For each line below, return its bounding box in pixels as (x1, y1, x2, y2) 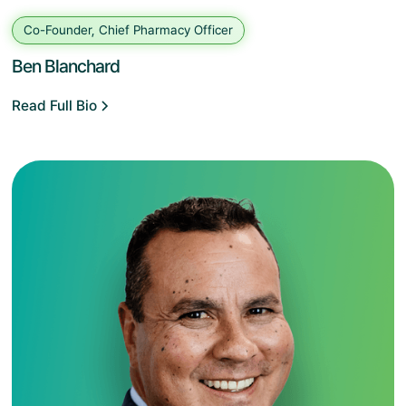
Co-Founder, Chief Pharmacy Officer (24, 23, 234, 38)
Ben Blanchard (12, 55, 121, 78)
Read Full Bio (12, 97, 98, 115)
